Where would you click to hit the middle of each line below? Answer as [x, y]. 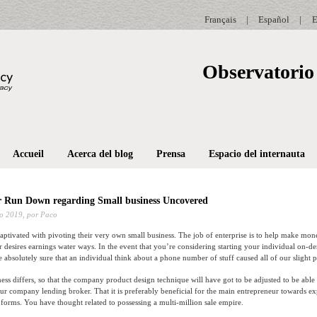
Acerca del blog [100, 154]
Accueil [28, 154]
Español [273, 19]
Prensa [171, 154]
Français [220, 19]
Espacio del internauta [257, 154]
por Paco [41, 215]
